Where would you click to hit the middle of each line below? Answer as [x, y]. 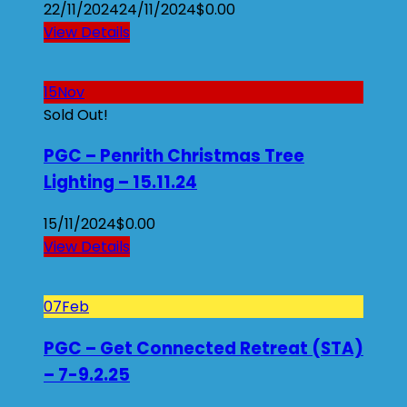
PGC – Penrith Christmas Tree [174, 156]
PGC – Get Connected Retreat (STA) [203, 348]
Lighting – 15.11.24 [120, 183]
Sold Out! [76, 114]
